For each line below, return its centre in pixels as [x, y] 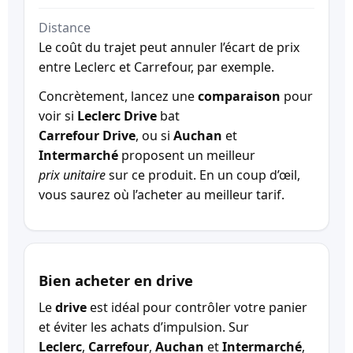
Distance [65, 27]
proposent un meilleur [187, 155]
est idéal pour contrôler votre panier [197, 307]
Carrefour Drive [87, 135]
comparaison [239, 96]
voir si [58, 115]
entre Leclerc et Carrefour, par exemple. [156, 67]
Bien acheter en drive [116, 280]
